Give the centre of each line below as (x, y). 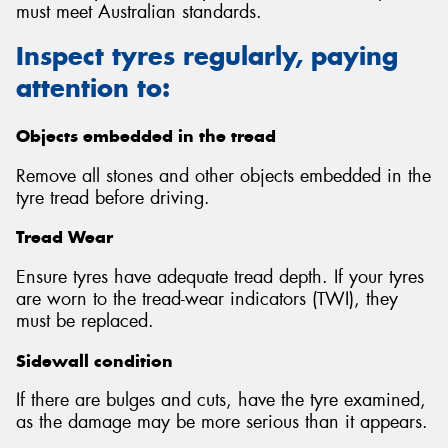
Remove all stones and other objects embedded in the (223, 175)
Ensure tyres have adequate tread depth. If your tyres (220, 276)
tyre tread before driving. (113, 197)
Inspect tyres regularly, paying (207, 56)
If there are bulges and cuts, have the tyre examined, (221, 400)
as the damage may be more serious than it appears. (222, 422)
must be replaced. (85, 320)
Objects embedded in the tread (146, 136)
